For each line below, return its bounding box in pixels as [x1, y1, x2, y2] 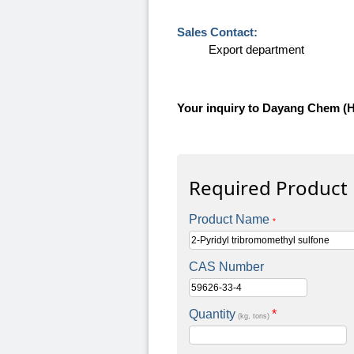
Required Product [189, 175, 348, 201]
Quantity [189, 307, 235, 322]
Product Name [189, 213, 273, 227]
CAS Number [189, 260, 264, 274]
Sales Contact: [177, 25, 258, 40]
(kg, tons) [235, 312, 272, 321]
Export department [209, 43, 304, 57]
